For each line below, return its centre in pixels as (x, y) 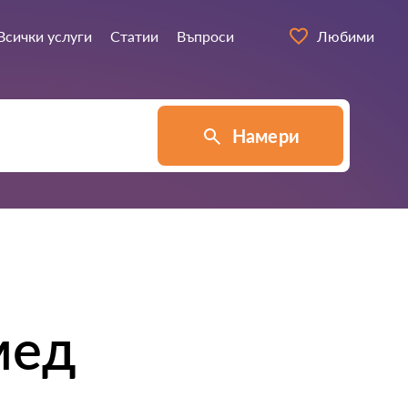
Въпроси (205, 36)
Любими (346, 36)
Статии (134, 36)
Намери (265, 136)
